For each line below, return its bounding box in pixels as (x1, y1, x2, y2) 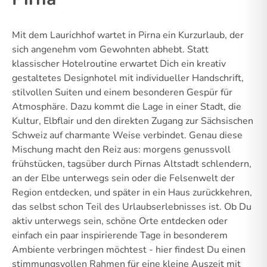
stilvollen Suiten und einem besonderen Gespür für (12, 86, 232, 99)
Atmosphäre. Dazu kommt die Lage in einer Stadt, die (12, 100, 241, 113)
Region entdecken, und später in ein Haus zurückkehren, (12, 186, 252, 199)
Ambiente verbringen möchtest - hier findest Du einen (12, 243, 246, 256)
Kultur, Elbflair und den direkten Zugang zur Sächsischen (12, 114, 253, 128)
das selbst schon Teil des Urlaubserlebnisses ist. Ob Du (12, 200, 252, 213)
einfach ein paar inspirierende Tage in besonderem (12, 229, 228, 242)
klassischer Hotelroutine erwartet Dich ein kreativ (12, 57, 226, 70)
